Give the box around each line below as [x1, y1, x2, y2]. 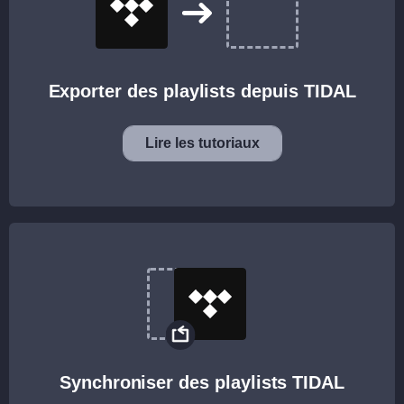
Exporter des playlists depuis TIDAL [48, 81, 356, 101]
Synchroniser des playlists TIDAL [59, 372, 345, 392]
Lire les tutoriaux [144, 135, 260, 151]
